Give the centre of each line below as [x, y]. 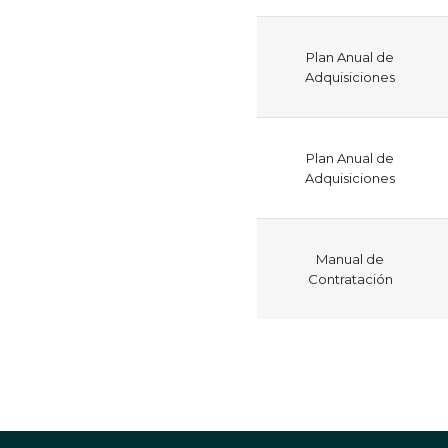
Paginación [319, 347]
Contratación [350, 278]
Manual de [350, 258]
